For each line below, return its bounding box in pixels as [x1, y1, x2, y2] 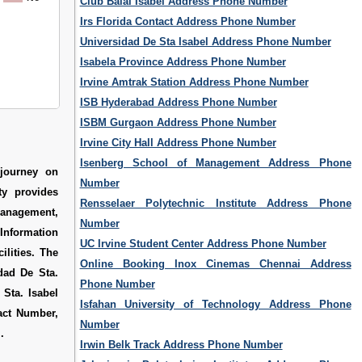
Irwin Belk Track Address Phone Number [79, 339, 283, 351]
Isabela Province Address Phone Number [79, 56, 286, 69]
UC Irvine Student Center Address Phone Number [79, 238, 326, 250]
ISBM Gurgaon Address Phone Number [79, 116, 276, 129]
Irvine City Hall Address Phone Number [79, 137, 276, 149]
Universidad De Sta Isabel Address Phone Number [79, 36, 331, 48]
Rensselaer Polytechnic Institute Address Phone [79, 197, 351, 210]
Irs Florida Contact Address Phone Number [79, 15, 296, 28]
